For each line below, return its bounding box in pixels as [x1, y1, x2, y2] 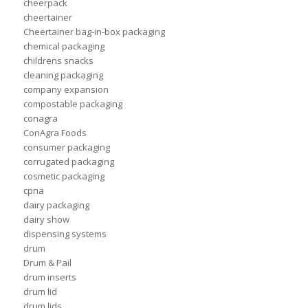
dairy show [23, 213, 69, 226]
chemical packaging [23, 40, 104, 53]
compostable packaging [23, 98, 122, 111]
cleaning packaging [23, 69, 103, 82]
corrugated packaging [23, 155, 114, 168]
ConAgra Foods [23, 126, 87, 140]
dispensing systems [23, 228, 107, 241]
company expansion [23, 83, 109, 96]
